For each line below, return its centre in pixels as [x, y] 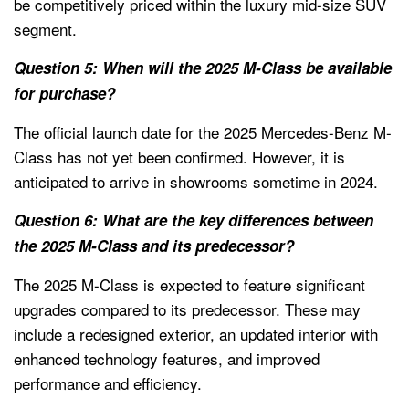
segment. [45, 28]
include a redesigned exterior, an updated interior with [196, 333]
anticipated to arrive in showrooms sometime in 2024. [196, 181]
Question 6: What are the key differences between [194, 220]
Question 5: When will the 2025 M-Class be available [203, 67]
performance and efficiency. [108, 383]
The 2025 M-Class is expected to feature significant [189, 284]
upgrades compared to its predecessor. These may [187, 309]
